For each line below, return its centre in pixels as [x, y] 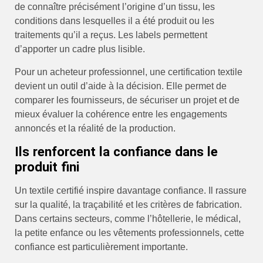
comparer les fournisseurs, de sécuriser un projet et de [127, 100]
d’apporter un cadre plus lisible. [80, 49]
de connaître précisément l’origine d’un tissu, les [115, 7]
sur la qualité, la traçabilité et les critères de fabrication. [128, 204]
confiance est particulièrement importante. [101, 247]
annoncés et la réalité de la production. [95, 128]
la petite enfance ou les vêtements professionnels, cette [129, 232]
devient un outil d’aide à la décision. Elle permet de [121, 86]
